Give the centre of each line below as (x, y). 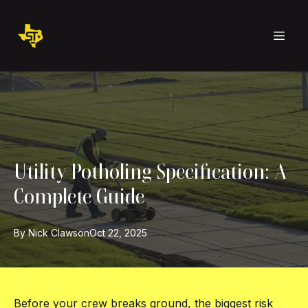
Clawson (70, 233)
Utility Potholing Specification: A (150, 172)
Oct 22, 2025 (118, 233)
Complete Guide (79, 196)
